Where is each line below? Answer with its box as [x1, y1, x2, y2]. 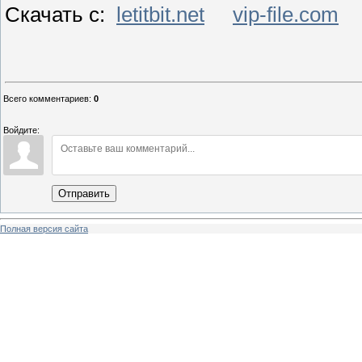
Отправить [58, 187, 110, 200]
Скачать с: [5, 3, 116, 27]
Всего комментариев [3, 94, 89, 104]
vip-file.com [233, 3, 339, 27]
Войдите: [3, 125, 40, 136]
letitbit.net [116, 3, 204, 27]
